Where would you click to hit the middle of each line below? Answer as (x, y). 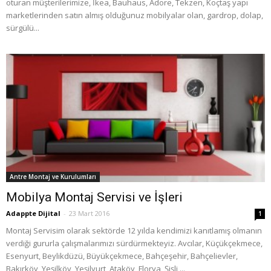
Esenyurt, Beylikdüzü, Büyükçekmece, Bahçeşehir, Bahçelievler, (122, 256)
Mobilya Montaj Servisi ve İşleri (94, 197)
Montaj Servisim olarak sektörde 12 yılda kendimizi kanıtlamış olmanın (134, 230)
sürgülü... (23, 28)
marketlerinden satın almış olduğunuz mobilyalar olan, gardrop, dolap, (135, 15)
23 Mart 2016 (89, 213)
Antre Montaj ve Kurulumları (53, 176)
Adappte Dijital (33, 213)
